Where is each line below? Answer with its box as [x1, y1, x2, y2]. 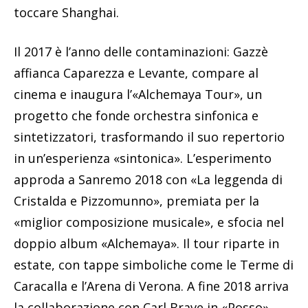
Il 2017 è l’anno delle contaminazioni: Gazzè [14, 43, 268, 60]
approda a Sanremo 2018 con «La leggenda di [14, 171, 283, 188]
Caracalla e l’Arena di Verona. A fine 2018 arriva [14, 278, 289, 295]
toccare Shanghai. [14, 4, 119, 21]
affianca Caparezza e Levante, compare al [14, 65, 258, 82]
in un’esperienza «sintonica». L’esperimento [14, 150, 272, 167]
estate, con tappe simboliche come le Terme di [14, 256, 294, 274]
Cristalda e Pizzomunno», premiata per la [14, 192, 259, 210]
